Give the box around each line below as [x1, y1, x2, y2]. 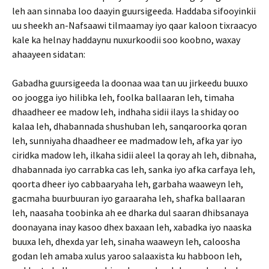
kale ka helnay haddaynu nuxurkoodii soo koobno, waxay [12, 34, 240, 46]
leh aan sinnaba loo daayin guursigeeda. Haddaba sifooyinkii [12, 5, 256, 17]
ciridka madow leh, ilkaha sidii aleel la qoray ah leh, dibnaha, [12, 149, 256, 161]
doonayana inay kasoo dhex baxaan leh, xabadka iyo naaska [12, 221, 252, 233]
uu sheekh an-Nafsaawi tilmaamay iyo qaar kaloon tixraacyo [12, 19, 257, 31]
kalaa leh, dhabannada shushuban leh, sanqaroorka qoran [12, 120, 247, 132]
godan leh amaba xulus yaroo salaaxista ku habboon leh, [12, 250, 242, 262]
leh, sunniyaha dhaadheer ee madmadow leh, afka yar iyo [12, 134, 243, 147]
